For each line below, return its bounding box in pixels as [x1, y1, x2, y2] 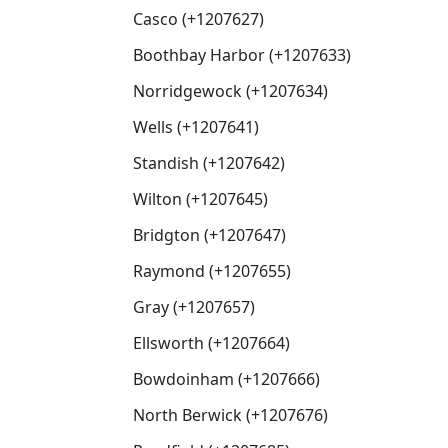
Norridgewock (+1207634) [133, 80, 328, 102]
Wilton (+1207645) [133, 188, 268, 210]
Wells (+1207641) [133, 116, 259, 138]
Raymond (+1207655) [133, 260, 291, 282]
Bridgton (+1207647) [133, 224, 286, 246]
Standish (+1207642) [133, 152, 285, 174]
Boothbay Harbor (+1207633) [133, 44, 351, 66]
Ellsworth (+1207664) [133, 332, 290, 354]
